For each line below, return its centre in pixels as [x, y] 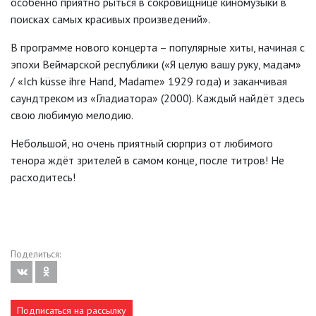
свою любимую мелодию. [72, 115]
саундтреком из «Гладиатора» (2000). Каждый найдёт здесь [158, 98]
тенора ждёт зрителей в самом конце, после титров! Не [147, 160]
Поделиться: [36, 255]
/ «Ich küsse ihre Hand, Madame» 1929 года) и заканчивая [149, 81]
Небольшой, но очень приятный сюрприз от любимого [142, 144]
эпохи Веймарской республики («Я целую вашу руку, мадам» [156, 65]
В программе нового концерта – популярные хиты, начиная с [158, 48]
